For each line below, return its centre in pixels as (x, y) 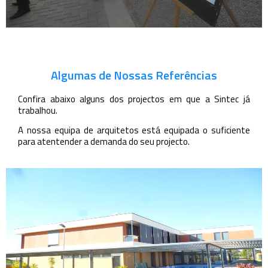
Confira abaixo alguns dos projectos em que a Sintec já (134, 99)
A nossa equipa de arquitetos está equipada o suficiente (134, 130)
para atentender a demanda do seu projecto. (104, 142)
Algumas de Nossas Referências (134, 75)
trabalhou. (38, 110)
